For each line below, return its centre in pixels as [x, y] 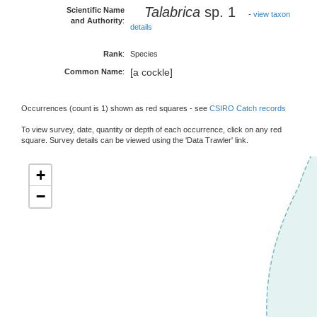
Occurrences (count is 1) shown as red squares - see [115, 108]
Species [144, 54]
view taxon [272, 14]
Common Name [93, 71]
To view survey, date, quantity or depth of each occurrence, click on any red [151, 129]
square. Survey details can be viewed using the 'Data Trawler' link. [135, 140]
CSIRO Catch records [248, 108]
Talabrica [174, 12]
